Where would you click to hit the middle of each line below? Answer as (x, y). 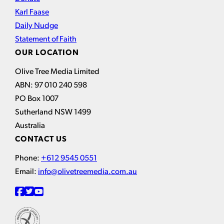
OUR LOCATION (47, 53)
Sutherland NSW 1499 (53, 113)
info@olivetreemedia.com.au (87, 172)
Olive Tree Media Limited (57, 72)
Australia (30, 126)
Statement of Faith (46, 40)
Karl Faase (32, 13)
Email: (26, 172)
